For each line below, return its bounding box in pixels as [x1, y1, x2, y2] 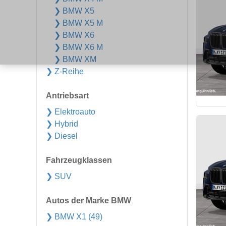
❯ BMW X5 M [54, 19, 103, 27]
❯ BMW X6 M [54, 43, 103, 51]
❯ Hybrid [46, 120, 78, 128]
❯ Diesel [46, 132, 78, 140]
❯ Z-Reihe [46, 67, 84, 76]
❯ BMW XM [54, 55, 96, 64]
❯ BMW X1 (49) [46, 212, 102, 221]
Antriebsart [46, 91, 89, 100]
